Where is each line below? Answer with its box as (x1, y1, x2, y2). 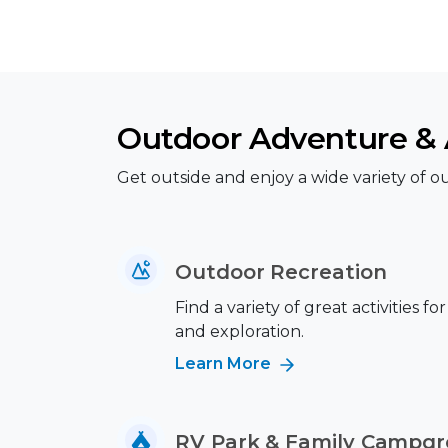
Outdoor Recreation (175, 260, 387, 284)
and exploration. (175, 322, 304, 341)
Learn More (175, 354, 275, 373)
